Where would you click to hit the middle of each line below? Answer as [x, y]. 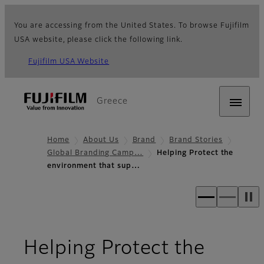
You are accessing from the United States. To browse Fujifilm [132, 26]
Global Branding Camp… [95, 154]
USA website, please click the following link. [99, 40]
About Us [101, 140]
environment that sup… [94, 166]
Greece [112, 101]
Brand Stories [196, 140]
